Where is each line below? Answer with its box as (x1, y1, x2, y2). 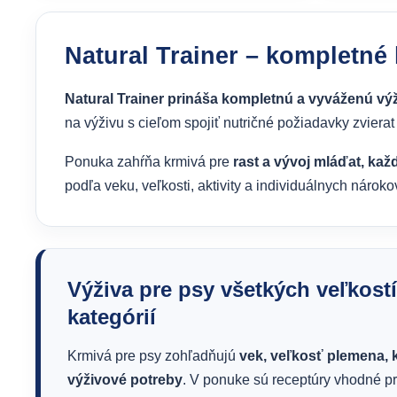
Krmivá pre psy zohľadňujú (67, 348, 239, 363)
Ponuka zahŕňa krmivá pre (65, 154, 233, 169)
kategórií (67, 305, 156, 329)
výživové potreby (67, 372, 183, 387)
